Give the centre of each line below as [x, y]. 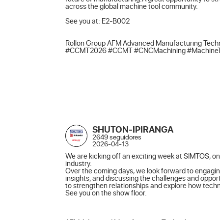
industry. [79, 163]
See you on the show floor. [106, 192]
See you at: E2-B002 [97, 21]
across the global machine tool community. [132, 6]
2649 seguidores [117, 137]
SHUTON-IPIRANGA [133, 129]
